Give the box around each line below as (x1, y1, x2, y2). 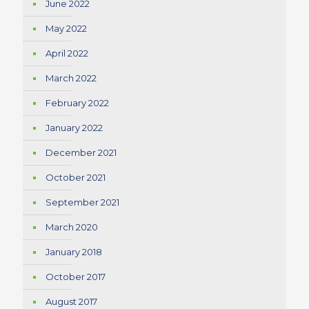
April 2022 (46, 48, 88, 59)
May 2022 (46, 23, 87, 34)
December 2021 (46, 147, 117, 158)
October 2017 (46, 271, 106, 282)
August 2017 (46, 296, 97, 307)
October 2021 (46, 172, 106, 183)
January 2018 (46, 246, 102, 257)
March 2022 (46, 72, 97, 83)
